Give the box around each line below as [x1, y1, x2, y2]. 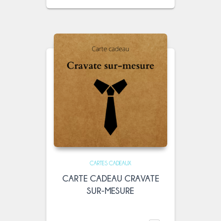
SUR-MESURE [87, 186, 134, 196]
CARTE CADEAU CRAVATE [62, 174, 159, 184]
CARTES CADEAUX [90, 160, 131, 167]
